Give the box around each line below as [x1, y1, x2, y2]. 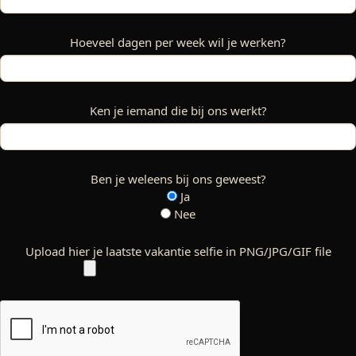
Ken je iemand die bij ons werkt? [89, 103, 267, 118]
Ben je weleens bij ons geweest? [90, 171, 266, 187]
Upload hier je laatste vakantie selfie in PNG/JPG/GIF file [25, 243, 331, 259]
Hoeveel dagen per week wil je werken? [70, 34, 286, 50]
